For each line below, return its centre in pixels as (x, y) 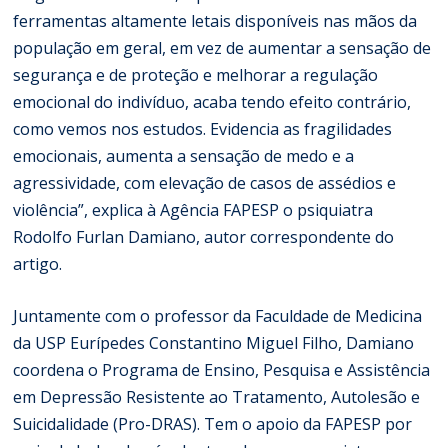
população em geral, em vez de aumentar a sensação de (222, 47)
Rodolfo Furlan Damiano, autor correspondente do (204, 236)
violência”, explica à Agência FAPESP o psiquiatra (193, 209)
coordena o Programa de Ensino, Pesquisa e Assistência (222, 369)
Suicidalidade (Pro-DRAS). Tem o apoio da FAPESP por (213, 423)
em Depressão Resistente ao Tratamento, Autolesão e (217, 396)
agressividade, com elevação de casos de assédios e (205, 182)
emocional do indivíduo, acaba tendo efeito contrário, (212, 101)
